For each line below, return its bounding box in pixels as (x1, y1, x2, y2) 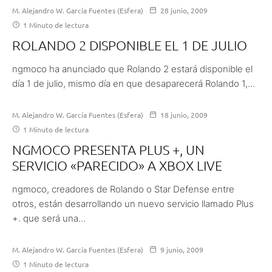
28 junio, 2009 (160, 5, 208, 15)
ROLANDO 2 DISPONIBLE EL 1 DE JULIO (12, 36, 247, 53)
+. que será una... (12, 212, 86, 224)
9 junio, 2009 (160, 244, 203, 254)
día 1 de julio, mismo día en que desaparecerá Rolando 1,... (12, 77, 255, 89)
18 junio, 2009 (160, 109, 208, 120)
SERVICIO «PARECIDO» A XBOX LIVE (12, 157, 222, 173)
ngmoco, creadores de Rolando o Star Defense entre (12, 183, 234, 195)
